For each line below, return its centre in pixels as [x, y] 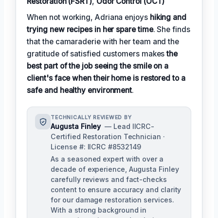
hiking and [168, 18]
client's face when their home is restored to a [106, 78]
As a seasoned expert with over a [107, 159]
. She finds [172, 30]
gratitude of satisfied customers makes [97, 54]
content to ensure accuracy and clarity [116, 190]
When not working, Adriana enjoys [88, 18]
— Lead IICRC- [130, 127]
